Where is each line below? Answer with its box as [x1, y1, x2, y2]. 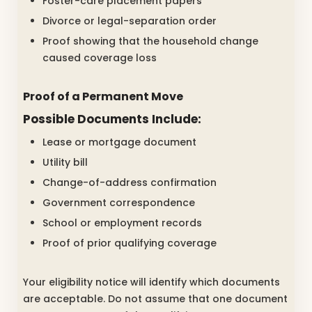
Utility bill [42, 155, 88, 170]
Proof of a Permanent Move [23, 88, 183, 104]
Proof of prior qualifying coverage [42, 236, 217, 251]
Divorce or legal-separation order [42, 13, 217, 28]
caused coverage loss [42, 50, 157, 65]
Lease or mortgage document [42, 135, 196, 150]
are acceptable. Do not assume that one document [23, 292, 288, 306]
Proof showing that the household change [42, 33, 258, 48]
